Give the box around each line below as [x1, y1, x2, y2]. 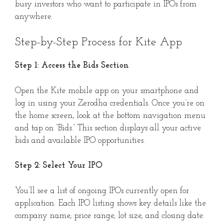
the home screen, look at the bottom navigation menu [15, 111, 206, 120]
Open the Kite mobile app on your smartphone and [15, 86, 199, 95]
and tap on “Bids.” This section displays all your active [15, 123, 201, 132]
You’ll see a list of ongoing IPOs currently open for [15, 186, 189, 195]
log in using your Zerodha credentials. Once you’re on [15, 99, 205, 108]
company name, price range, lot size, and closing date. [15, 211, 204, 220]
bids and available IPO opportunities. [15, 136, 145, 145]
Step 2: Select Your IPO [15, 161, 103, 170]
